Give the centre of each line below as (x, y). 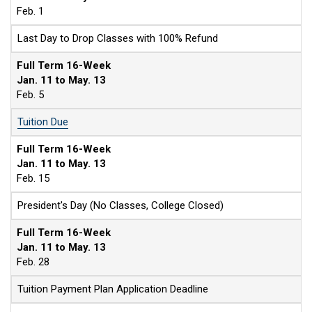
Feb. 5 (30, 95)
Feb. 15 (33, 178)
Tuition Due (43, 122)
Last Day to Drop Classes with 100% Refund (118, 38)
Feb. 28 (33, 262)
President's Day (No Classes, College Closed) (120, 205)
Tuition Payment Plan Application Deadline (113, 289)
